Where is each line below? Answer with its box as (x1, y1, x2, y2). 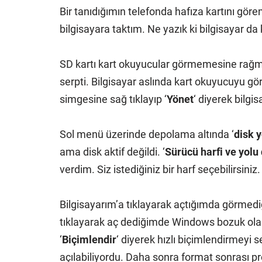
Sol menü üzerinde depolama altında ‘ (60, 128, 234, 140)
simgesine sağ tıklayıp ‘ (60, 93, 167, 105)
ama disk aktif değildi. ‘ (60, 146, 165, 158)
